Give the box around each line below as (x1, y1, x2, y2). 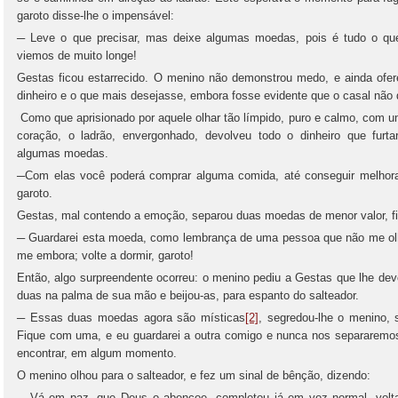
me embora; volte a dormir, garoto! (17, 249, 194, 262)
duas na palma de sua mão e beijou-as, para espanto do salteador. (17, 289, 359, 302)
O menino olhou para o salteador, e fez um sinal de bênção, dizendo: (17, 369, 370, 382)
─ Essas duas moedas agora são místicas (17, 311, 245, 324)
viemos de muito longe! (17, 49, 137, 62)
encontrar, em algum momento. (17, 346, 177, 360)
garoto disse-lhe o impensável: (17, 9, 174, 22)
